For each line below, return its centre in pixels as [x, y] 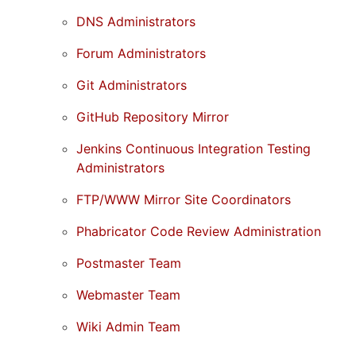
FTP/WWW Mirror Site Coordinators [184, 199]
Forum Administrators [141, 53]
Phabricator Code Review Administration [199, 231]
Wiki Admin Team [128, 326]
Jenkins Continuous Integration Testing [193, 148]
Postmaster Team [129, 263]
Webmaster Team [128, 294]
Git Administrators [132, 85]
